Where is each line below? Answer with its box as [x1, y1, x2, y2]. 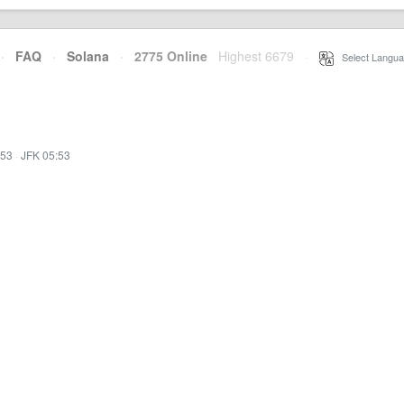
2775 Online [124, 47, 207, 65]
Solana [67, 47, 109, 65]
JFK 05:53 [21, 147, 70, 162]
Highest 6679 [218, 47, 294, 65]
